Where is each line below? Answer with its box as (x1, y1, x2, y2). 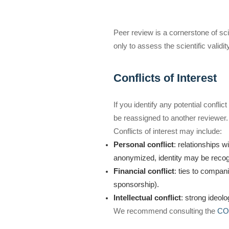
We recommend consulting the (113, 207, 217, 215)
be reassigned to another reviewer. (113, 113, 228, 122)
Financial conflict (113, 167, 174, 175)
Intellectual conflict (113, 193, 181, 202)
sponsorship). (113, 180, 159, 189)
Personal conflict (113, 140, 174, 149)
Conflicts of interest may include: (113, 127, 222, 135)
